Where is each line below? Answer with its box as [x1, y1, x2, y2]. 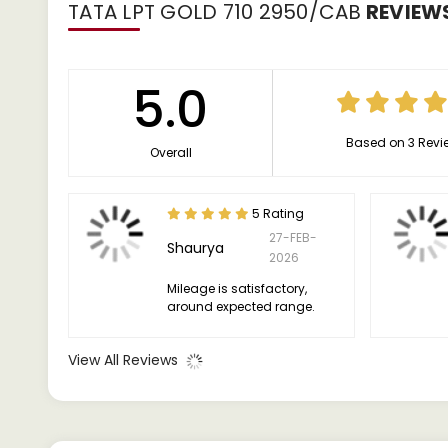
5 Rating [248, 205, 304, 222]
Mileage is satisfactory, [166, 280, 307, 297]
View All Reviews [68, 350, 182, 370]
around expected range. [166, 298, 315, 315]
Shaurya [166, 238, 224, 258]
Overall [149, 144, 192, 161]
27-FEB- [268, 229, 317, 246]
